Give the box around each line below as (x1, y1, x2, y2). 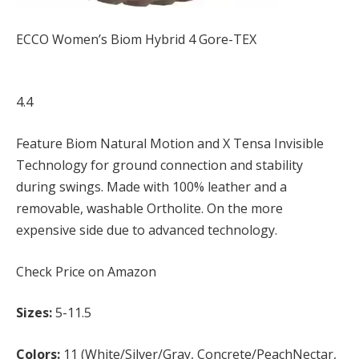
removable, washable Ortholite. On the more (16, 200, 283, 218)
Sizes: (16, 304, 52, 322)
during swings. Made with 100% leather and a (16, 178, 287, 196)
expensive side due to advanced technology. (16, 221, 277, 240)
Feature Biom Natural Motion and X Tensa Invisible (16, 135, 324, 153)
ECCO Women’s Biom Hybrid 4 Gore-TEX (16, 30, 256, 48)
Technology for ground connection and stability (16, 156, 303, 175)
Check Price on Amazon (16, 262, 156, 280)
